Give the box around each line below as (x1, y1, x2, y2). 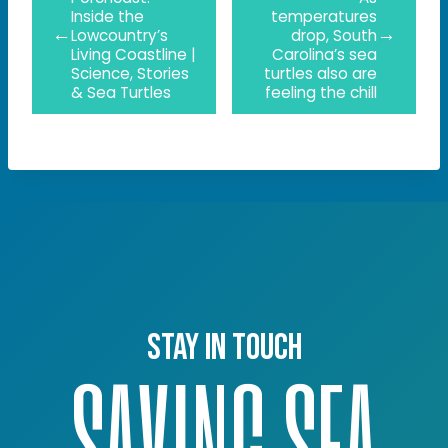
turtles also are (264, 63, 377, 84)
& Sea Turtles (71, 82, 171, 103)
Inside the (71, 6, 144, 27)
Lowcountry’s (71, 25, 168, 46)
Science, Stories (71, 63, 189, 84)
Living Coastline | (71, 44, 196, 65)
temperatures (271, 6, 377, 27)
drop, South (291, 25, 377, 46)
